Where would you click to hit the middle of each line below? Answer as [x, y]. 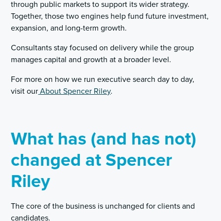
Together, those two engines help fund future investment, [110, 17]
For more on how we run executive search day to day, [103, 80]
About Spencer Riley [74, 92]
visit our [25, 92]
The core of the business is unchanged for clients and [103, 206]
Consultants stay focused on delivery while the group [103, 48]
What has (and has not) [104, 139]
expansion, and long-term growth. [69, 28]
